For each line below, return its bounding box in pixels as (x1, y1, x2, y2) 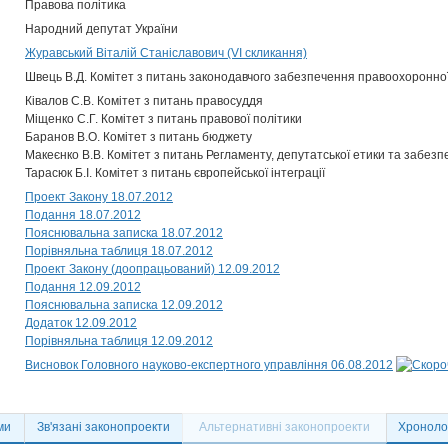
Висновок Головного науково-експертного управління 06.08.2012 (25, 358, 393, 372)
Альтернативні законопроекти (199, 420, 370, 434)
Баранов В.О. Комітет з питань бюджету (25, 130, 252, 144)
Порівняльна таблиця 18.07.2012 (25, 244, 213, 258)
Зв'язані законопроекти (37, 420, 170, 434)
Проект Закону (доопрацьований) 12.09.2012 (25, 262, 280, 276)
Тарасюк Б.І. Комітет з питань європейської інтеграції (25, 166, 325, 180)
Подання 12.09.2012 (25, 280, 141, 294)
